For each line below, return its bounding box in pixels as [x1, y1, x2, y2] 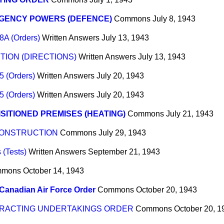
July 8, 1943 [152, 14, 195, 23]
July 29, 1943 [98, 128, 146, 137]
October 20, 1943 [136, 185, 197, 194]
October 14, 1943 [23, 166, 84, 175]
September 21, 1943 [88, 147, 160, 156]
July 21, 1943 [166, 109, 213, 118]
